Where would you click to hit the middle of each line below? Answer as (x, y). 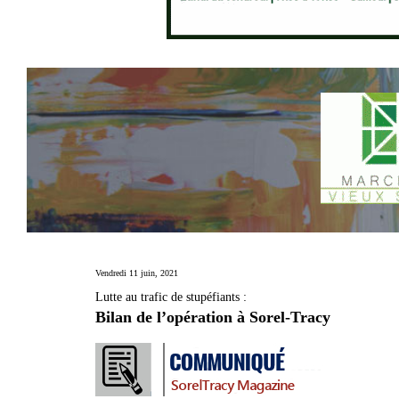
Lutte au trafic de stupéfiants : (171, 297)
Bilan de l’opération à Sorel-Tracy (213, 317)
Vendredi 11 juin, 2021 (137, 273)
